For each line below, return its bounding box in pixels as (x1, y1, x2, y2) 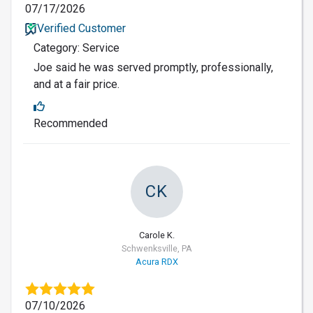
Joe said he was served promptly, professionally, (34, 60, 273, 74)
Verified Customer (36, 21, 126, 35)
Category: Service (34, 41, 119, 54)
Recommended (34, 116, 108, 130)
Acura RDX (135, 256, 178, 267)
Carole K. (138, 229, 175, 240)
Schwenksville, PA (121, 242, 192, 254)
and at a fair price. (34, 77, 119, 91)
